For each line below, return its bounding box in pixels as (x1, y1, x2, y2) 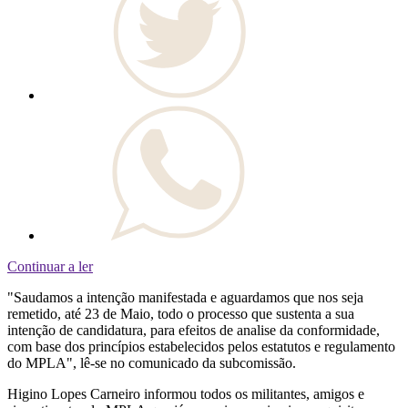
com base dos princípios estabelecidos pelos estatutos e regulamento (7, 339, 395, 355)
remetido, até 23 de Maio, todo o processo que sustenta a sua (7, 306, 354, 322)
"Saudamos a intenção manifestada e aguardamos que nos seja (7, 290, 363, 306)
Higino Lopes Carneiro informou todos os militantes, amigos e (7, 386, 364, 403)
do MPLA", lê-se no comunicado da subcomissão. (7, 355, 296, 372)
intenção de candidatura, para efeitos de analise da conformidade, (7, 322, 380, 339)
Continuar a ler (7, 259, 93, 275)
